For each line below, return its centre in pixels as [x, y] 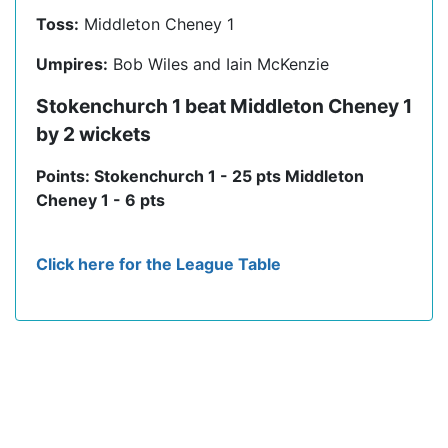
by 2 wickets [93, 134]
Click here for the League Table [158, 264]
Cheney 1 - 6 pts [100, 200]
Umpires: [72, 64]
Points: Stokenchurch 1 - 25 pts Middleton [200, 176]
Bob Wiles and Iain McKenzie [218, 64]
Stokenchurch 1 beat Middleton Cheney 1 [224, 106]
